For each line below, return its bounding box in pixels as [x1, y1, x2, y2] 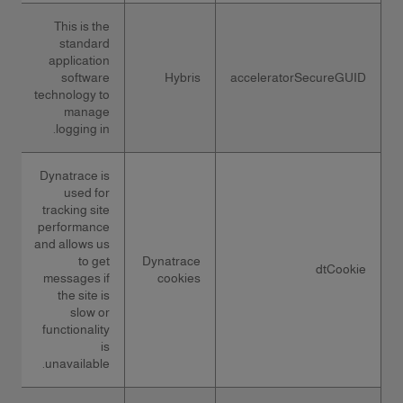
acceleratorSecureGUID [230, 70, 366, 85]
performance [38, 219, 110, 234]
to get [78, 254, 110, 268]
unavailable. [45, 356, 110, 371]
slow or [70, 305, 110, 319]
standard [59, 36, 110, 50]
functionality [42, 322, 110, 336]
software [61, 70, 110, 85]
